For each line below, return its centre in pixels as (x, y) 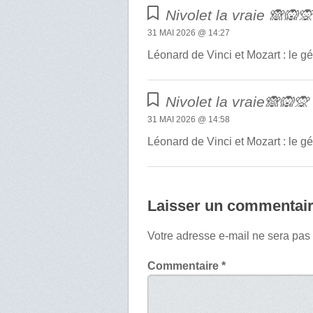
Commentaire (185, 265)
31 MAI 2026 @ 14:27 (189, 32)
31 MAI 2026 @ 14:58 (189, 119)
